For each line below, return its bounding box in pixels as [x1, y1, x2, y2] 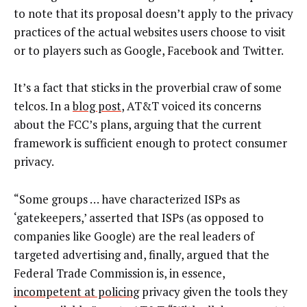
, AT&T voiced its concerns [121, 98, 261, 114]
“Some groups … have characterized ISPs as [14, 191, 240, 207]
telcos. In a [14, 98, 73, 114]
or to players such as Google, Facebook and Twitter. [14, 42, 284, 58]
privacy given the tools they [139, 283, 288, 299]
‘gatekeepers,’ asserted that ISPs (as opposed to [14, 209, 264, 225]
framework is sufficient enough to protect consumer [14, 135, 287, 151]
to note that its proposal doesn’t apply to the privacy [14, 5, 293, 21]
